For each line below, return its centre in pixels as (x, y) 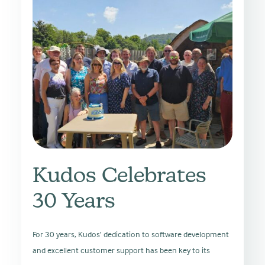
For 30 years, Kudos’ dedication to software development (131, 234)
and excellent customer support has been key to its (121, 250)
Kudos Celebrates (119, 177)
